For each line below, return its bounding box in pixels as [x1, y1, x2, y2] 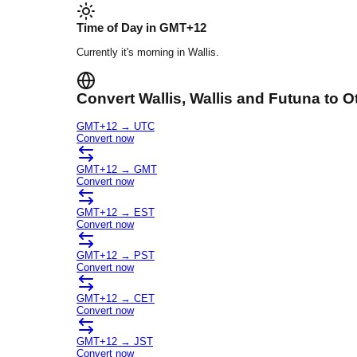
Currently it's [76, 46, 137, 59]
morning [137, 46, 174, 59]
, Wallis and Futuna [182, 90, 320, 108]
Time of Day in [76, 21, 159, 35]
